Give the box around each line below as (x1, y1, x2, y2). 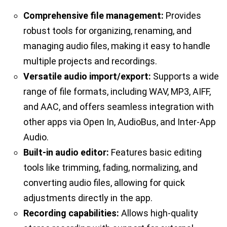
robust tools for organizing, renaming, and (23, 25, 192, 36)
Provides (164, 10, 201, 21)
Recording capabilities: (23, 207, 119, 218)
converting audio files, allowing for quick (23, 177, 185, 188)
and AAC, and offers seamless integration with (23, 101, 214, 112)
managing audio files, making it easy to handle (23, 40, 210, 51)
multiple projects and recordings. (23, 55, 157, 66)
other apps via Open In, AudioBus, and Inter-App (23, 116, 216, 127)
